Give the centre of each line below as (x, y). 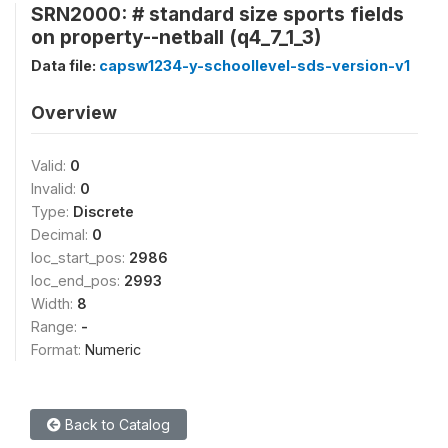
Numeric (113, 349)
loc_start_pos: (80, 257)
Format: (58, 349)
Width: (54, 303)
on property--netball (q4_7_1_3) (176, 37)
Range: (56, 326)
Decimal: (61, 234)
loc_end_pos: (77, 280)
